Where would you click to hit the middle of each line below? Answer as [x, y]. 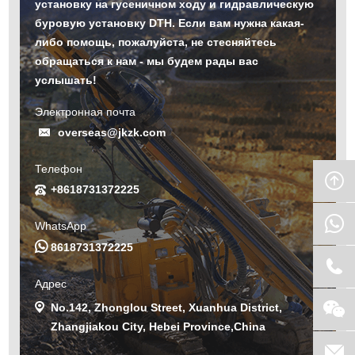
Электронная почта [86, 112]
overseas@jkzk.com [112, 133]
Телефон [59, 169]
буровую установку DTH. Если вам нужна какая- [170, 23]
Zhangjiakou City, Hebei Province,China [158, 327]
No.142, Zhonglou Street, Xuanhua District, [167, 308]
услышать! [66, 80]
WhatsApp [61, 226]
